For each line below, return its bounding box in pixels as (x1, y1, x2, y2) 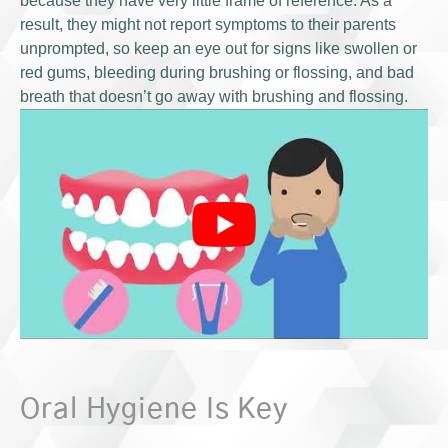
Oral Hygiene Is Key (20, 395, 289, 424)
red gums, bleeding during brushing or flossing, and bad (20, 64, 414, 82)
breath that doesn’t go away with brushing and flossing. (20, 88, 408, 106)
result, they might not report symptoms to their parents (20, 16, 396, 34)
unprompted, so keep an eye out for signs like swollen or (20, 40, 417, 58)
